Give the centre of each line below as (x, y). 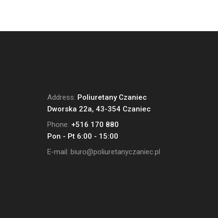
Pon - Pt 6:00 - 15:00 (83, 136)
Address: (62, 98)
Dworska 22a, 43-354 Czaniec (99, 109)
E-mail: (59, 152)
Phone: (59, 125)
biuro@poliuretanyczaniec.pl (115, 152)
